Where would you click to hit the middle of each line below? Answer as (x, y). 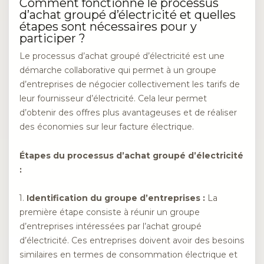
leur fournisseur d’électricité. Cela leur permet (113, 99)
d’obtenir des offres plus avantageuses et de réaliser (128, 113)
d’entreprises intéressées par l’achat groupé (110, 227)
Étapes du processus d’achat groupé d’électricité (131, 155)
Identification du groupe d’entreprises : (116, 198)
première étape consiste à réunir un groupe (110, 212)
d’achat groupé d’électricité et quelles (128, 14)
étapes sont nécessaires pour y (108, 26)
